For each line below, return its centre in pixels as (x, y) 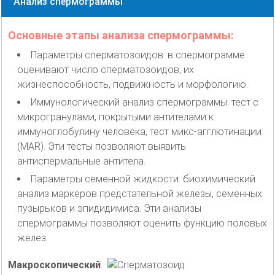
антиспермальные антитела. (81, 161)
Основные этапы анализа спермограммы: (121, 35)
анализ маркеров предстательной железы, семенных (140, 193)
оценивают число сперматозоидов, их (106, 69)
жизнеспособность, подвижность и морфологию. (133, 84)
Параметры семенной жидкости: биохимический (143, 179)
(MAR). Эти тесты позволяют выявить (102, 146)
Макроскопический (54, 265)
